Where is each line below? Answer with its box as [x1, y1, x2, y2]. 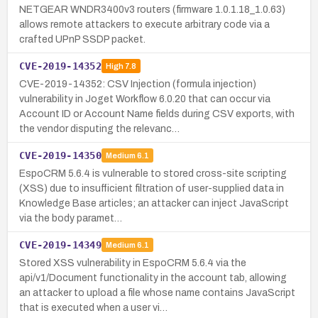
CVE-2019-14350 [19, 149, 102, 161]
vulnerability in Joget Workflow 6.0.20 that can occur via [19, 93, 270, 104]
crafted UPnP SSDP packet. [19, 33, 146, 45]
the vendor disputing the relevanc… [19, 123, 180, 134]
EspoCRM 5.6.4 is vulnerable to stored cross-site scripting [19, 168, 287, 179]
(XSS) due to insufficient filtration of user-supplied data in [19, 182, 284, 194]
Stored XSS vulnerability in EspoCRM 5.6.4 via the [19, 257, 246, 268]
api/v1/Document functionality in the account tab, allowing [19, 272, 287, 283]
